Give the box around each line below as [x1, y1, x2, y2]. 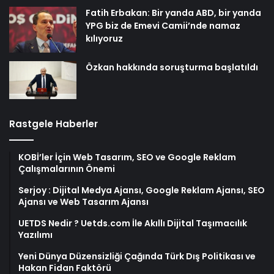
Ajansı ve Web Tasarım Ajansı [18, 195, 149, 208]
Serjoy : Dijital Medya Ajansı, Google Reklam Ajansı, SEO [18, 183, 265, 196]
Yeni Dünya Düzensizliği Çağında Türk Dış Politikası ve [18, 250, 256, 262]
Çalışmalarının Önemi [18, 162, 115, 175]
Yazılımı [18, 228, 53, 241]
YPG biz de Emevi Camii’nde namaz [86, 19, 240, 32]
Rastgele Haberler [9, 117, 98, 130]
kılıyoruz [86, 32, 123, 45]
